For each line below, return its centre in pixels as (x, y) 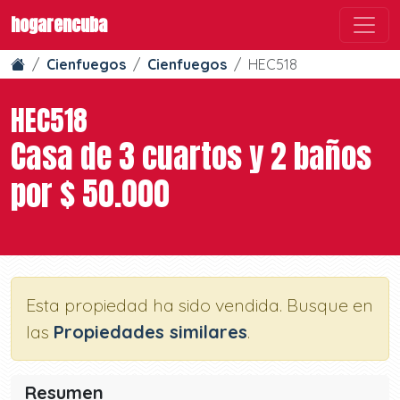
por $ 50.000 (90, 194)
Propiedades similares (150, 332)
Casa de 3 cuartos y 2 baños (191, 156)
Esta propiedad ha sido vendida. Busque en (200, 305)
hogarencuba (59, 25)
